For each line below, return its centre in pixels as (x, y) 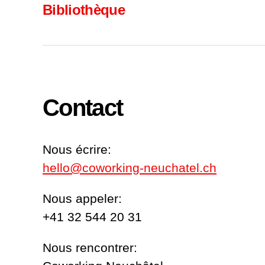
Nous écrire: (77, 150)
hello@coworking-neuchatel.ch (130, 168)
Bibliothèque (84, 10)
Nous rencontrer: (90, 248)
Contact (83, 108)
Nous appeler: (82, 199)
